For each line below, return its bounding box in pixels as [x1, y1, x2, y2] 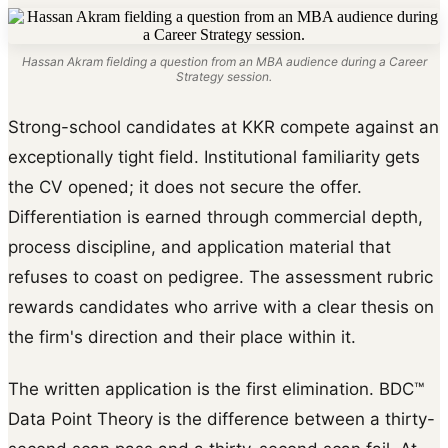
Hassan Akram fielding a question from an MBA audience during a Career [21, 53, 427, 69]
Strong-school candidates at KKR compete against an [8, 116, 439, 137]
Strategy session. [176, 68, 272, 84]
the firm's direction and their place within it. [8, 326, 356, 347]
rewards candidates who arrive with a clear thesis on [8, 296, 434, 317]
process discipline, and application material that [8, 236, 391, 257]
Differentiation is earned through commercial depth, [8, 206, 423, 227]
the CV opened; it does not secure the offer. [8, 176, 362, 197]
